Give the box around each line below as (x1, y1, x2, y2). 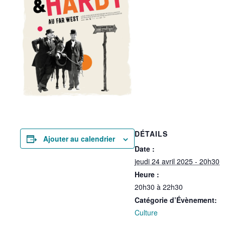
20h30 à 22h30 (135, 182, 183, 192)
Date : (135, 144, 155, 154)
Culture (135, 207, 158, 217)
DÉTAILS (135, 129, 168, 139)
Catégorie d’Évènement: (135, 195, 217, 205)
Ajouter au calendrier (43, 134, 115, 144)
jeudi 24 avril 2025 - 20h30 (135, 156, 219, 166)
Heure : (135, 169, 159, 179)
